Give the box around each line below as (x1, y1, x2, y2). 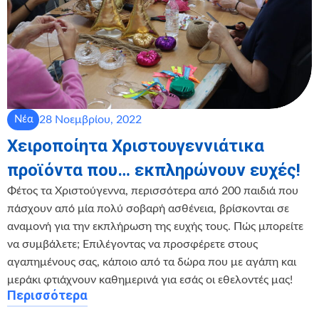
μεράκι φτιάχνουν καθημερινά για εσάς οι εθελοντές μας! (7, 274, 293, 286)
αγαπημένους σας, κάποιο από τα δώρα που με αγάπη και (7, 256, 296, 268)
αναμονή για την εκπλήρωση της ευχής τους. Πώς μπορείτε (7, 221, 303, 233)
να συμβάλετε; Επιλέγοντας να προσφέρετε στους (7, 239, 258, 251)
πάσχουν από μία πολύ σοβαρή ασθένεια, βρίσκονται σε (7, 203, 289, 215)
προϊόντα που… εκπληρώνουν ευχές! (7, 160, 300, 181)
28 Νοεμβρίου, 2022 (39, 113, 142, 125)
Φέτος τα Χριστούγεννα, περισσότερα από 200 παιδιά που (7, 185, 298, 197)
